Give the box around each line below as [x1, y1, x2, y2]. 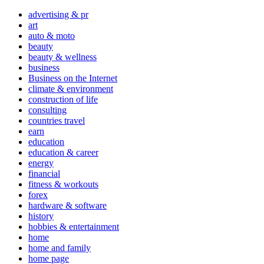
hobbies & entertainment [28, 221, 119, 232]
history [28, 210, 54, 221]
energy [28, 157, 54, 168]
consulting [28, 104, 67, 115]
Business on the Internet [28, 72, 117, 83]
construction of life [28, 94, 98, 104]
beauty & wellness [28, 51, 97, 62]
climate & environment [28, 83, 113, 94]
